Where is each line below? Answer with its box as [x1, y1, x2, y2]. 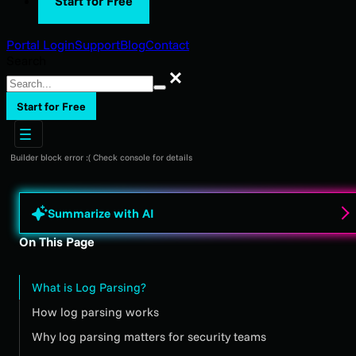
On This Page [19, 234, 95, 250]
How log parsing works [32, 304, 159, 320]
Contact [145, 37, 189, 52]
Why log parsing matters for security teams [32, 329, 266, 345]
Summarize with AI [48, 205, 154, 221]
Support [75, 37, 120, 52]
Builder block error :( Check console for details [10, 152, 192, 164]
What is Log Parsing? [32, 280, 146, 296]
